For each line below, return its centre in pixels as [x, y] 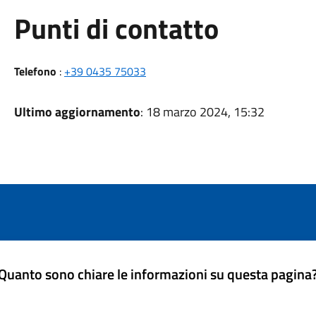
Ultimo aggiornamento [77, 112]
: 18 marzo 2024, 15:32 [202, 112]
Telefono [35, 71]
